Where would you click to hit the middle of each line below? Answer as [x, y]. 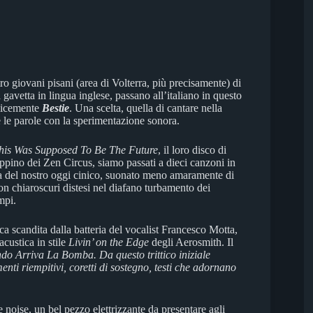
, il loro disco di [192, 150]
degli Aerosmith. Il [191, 242]
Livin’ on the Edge [109, 242]
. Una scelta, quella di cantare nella [146, 108]
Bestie [56, 108]
